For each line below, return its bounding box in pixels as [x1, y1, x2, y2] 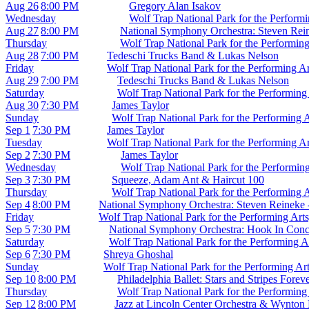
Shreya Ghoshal [103, 248, 173, 260]
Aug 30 [6, 99, 39, 111]
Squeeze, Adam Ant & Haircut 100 [112, 173, 264, 186]
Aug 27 [6, 24, 39, 37]
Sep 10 [6, 272, 36, 285]
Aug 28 [6, 49, 39, 61]
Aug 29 [6, 74, 39, 86]
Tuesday [6, 136, 42, 148]
